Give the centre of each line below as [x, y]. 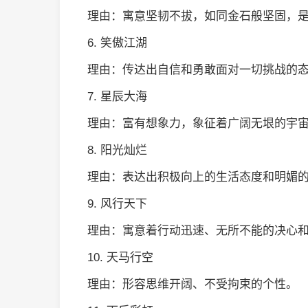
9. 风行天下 [117, 204]
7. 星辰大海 [117, 97]
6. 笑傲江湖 [117, 43]
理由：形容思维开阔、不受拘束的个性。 [192, 284]
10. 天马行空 [120, 257]
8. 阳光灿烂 [117, 150]
